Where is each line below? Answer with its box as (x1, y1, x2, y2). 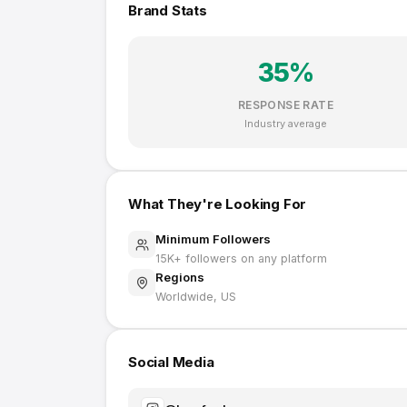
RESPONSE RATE (237, 98, 334, 112)
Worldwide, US (155, 290, 236, 303)
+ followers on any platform (174, 252, 327, 265)
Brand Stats (128, 2, 207, 19)
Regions (155, 270, 204, 284)
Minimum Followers (155, 232, 271, 246)
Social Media (128, 353, 214, 371)
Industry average (244, 117, 327, 130)
